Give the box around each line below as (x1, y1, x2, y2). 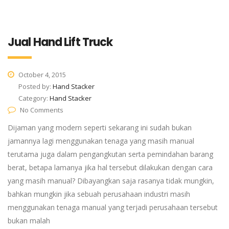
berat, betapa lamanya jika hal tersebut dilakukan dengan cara (8, 163, 213, 172)
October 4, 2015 (17, 70, 66, 79)
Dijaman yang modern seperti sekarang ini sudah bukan (8, 123, 192, 132)
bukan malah (8, 216, 50, 225)
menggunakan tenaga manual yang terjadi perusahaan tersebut (8, 202, 218, 212)
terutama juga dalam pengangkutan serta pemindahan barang (8, 149, 213, 159)
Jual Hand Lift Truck (8, 34, 113, 50)
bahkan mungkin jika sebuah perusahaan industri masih (8, 189, 190, 199)
